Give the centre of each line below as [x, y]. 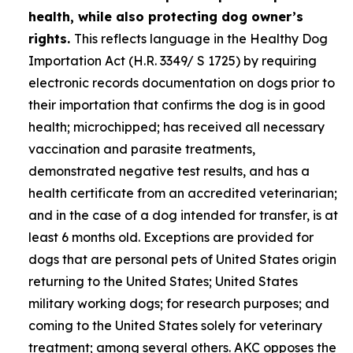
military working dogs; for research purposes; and [179, 303]
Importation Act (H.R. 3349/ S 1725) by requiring [173, 61]
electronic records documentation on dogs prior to [182, 83]
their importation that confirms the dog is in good [177, 105]
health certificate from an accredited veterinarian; [183, 193]
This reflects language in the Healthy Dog [201, 39]
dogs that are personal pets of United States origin [182, 259]
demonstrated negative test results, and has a [169, 171]
